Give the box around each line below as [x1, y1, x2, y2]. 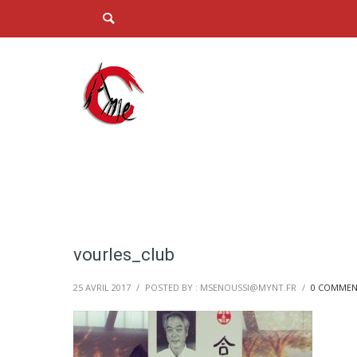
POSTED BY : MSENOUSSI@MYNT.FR [145, 281, 296, 293]
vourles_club [73, 245, 175, 265]
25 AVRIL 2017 [73, 281, 131, 293]
